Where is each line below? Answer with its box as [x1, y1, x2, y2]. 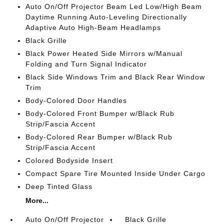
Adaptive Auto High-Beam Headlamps [25, 23, 161, 31]
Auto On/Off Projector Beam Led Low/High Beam [25, 2, 202, 10]
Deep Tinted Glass [25, 182, 92, 190]
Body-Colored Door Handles [25, 96, 127, 104]
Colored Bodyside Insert [25, 156, 113, 164]
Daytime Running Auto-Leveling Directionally [25, 13, 187, 21]
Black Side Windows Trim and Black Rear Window [25, 73, 205, 81]
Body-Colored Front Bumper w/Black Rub [25, 109, 174, 117]
